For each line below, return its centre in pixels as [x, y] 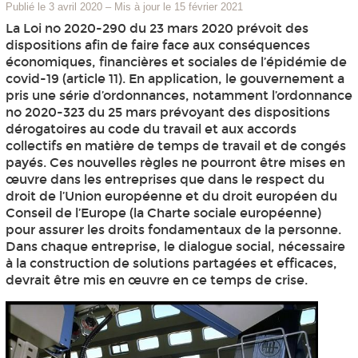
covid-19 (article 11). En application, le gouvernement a [175, 79]
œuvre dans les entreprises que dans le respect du [165, 180]
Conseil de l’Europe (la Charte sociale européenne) [163, 213]
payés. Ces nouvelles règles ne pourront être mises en [175, 163]
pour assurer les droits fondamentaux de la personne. [173, 230]
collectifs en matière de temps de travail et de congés [175, 146]
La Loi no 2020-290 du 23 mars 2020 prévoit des [157, 29]
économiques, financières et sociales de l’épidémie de [176, 62]
